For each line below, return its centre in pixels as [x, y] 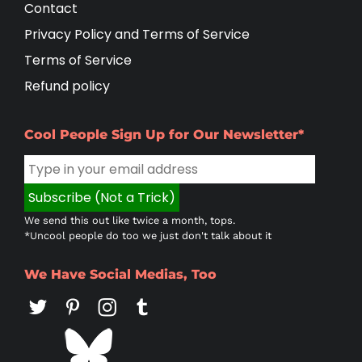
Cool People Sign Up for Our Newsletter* [164, 135]
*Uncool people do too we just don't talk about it [148, 236]
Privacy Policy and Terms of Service [137, 34]
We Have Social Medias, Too [120, 274]
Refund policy [67, 86]
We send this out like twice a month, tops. [130, 220]
